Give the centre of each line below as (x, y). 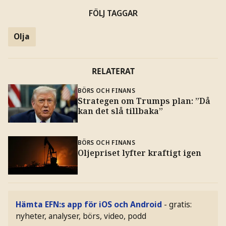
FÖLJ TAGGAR (113, 13)
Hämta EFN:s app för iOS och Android (89, 204)
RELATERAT (113, 71)
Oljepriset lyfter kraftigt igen (139, 153)
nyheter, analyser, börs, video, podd (81, 216)
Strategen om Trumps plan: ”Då (144, 101)
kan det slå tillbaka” (120, 111)
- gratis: (178, 204)
